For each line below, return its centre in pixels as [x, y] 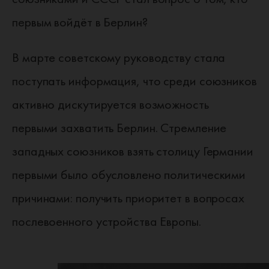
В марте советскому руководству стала [119, 57]
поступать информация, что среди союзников [134, 81]
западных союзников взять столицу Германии [133, 151]
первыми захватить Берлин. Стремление [119, 128]
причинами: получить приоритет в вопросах [128, 198]
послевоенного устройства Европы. [107, 221]
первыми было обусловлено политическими [129, 174]
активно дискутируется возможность [110, 104]
